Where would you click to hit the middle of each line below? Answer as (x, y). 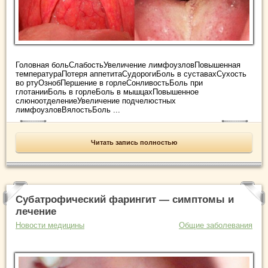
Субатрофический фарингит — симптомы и (125, 199)
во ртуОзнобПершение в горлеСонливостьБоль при (109, 83)
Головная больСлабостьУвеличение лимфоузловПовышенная (128, 65)
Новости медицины (50, 225)
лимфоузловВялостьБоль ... (68, 109)
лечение (36, 211)
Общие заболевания (216, 225)
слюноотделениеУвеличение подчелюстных (96, 100)
